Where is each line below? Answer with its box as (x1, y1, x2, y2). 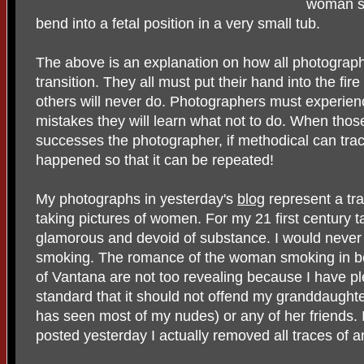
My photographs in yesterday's (36, 190, 237, 207)
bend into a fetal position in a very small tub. (36, 15, 320, 32)
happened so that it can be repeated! (36, 151, 274, 168)
